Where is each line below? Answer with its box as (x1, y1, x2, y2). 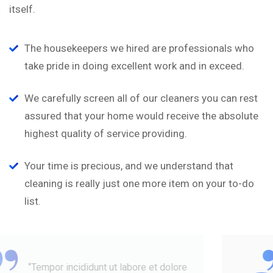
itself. (9, 3, 35, 15)
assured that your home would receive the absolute (24, 110, 258, 122)
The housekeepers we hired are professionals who (24, 42, 254, 54)
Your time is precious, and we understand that (24, 160, 233, 172)
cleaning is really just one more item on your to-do (24, 177, 254, 190)
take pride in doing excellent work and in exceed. (24, 60, 244, 72)
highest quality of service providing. (24, 127, 187, 140)
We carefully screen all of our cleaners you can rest (24, 92, 258, 104)
